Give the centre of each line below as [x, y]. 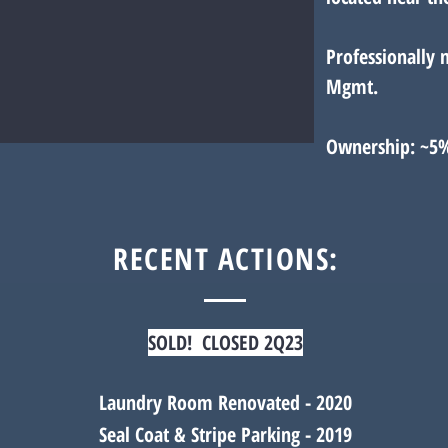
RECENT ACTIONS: [226, 258]
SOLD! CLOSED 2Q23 [225, 342]
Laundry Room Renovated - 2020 [225, 402]
